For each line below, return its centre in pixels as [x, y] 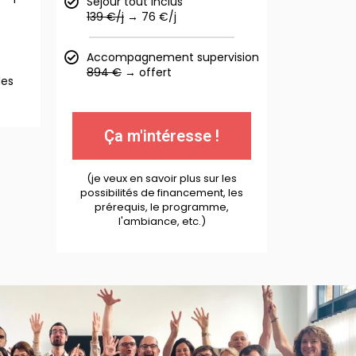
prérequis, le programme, [162, 207]
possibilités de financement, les [162, 193]
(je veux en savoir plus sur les [162, 178]
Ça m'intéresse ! [162, 136]
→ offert [147, 72]
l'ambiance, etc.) [162, 221]
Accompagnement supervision [173, 57]
